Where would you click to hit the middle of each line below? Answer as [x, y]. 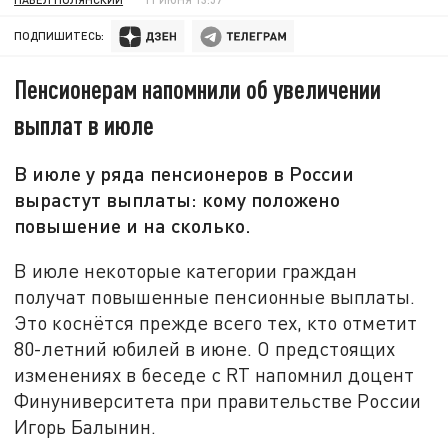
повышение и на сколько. [133, 225]
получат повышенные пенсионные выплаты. [215, 296]
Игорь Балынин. [85, 426]
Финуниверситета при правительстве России [218, 400]
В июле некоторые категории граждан [186, 270]
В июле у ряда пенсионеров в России [184, 173]
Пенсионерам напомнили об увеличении [198, 89]
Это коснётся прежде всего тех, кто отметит [216, 322]
